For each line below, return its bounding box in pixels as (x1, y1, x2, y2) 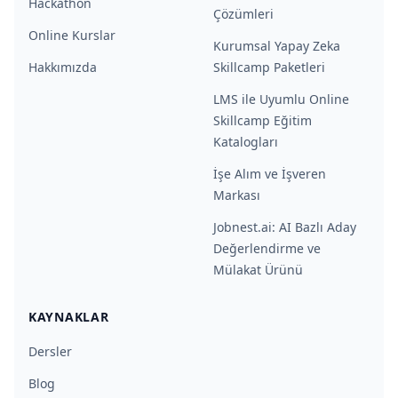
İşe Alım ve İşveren (213, 165, 326, 182)
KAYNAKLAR (28, 308, 109, 325)
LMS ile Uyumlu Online (213, 91, 349, 107)
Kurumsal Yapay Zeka (213, 37, 340, 54)
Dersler (28, 343, 72, 360)
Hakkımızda (28, 59, 97, 76)
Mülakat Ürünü (213, 261, 303, 278)
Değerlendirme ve (213, 240, 321, 257)
